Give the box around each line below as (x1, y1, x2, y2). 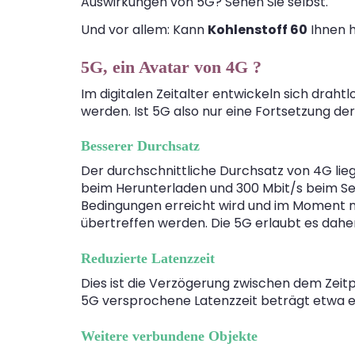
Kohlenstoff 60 (208, 20, 307, 39)
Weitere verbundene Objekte (81, 327, 258, 344)
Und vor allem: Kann (81, 20, 208, 39)
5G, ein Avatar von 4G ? (81, 56, 261, 77)
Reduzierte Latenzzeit (81, 250, 215, 267)
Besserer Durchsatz (81, 138, 200, 155)
